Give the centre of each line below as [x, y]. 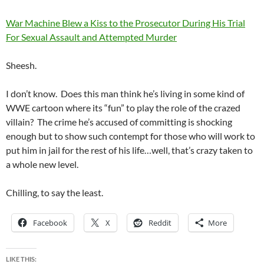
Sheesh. [21, 65]
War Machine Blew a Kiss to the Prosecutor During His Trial [126, 23]
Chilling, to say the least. [55, 192]
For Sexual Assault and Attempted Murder [91, 37]
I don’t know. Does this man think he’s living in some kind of [125, 93]
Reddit [160, 223]
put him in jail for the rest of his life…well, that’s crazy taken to [129, 150]
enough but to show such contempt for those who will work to [131, 136]
